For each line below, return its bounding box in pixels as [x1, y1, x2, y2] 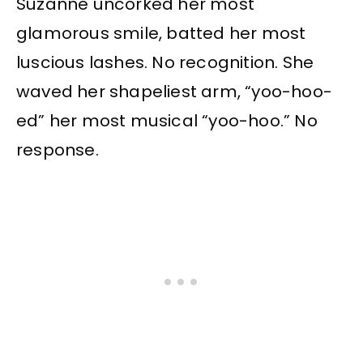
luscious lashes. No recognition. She [16, 51, 314, 75]
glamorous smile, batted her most [16, 22, 306, 45]
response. [16, 139, 103, 162]
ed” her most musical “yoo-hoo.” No [16, 109, 318, 133]
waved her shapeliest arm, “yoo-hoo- [16, 80, 333, 104]
